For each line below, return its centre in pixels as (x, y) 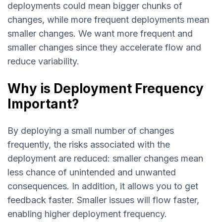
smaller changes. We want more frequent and (100, 33)
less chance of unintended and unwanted (92, 172)
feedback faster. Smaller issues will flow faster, (103, 200)
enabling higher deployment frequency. (87, 214)
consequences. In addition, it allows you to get (103, 186)
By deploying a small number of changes (91, 131)
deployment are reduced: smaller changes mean (105, 159)
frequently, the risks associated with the (89, 145)
